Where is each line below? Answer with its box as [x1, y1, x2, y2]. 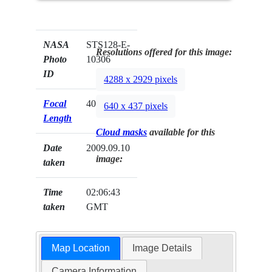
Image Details [132, 243, 192, 254]
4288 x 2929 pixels [104, 74, 178, 85]
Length [43, 112, 72, 123]
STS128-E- [86, 39, 131, 50]
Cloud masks [96, 126, 148, 137]
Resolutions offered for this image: [96, 46, 233, 57]
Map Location [51, 243, 110, 254]
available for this [147, 126, 216, 137]
